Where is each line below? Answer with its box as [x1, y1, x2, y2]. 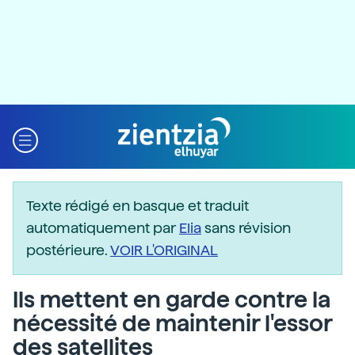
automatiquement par [26, 219, 179, 236]
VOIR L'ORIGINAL [110, 242, 218, 258]
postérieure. [26, 242, 110, 258]
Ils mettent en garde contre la [13, 286, 330, 313]
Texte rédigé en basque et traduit [26, 197, 249, 214]
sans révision [201, 219, 291, 236]
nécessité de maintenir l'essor [13, 310, 332, 337]
